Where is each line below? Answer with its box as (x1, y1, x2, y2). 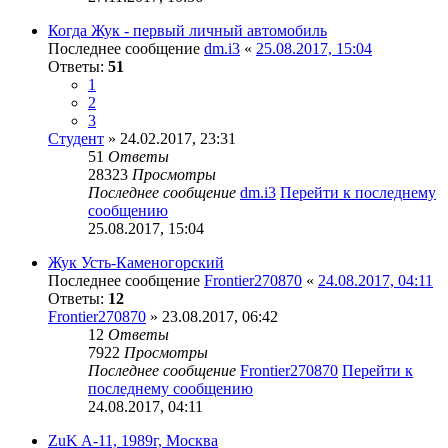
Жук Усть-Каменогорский (48, 253, 224, 271)
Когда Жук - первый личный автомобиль (48, 21, 327, 39)
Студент (48, 129, 104, 147)
